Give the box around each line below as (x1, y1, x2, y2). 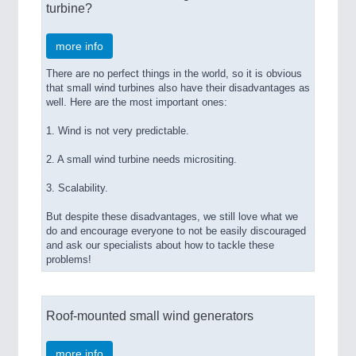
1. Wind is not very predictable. (46, 126, 189, 137)
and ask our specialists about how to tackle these (46, 240, 274, 252)
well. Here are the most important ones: (46, 97, 227, 109)
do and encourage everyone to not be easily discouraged (46, 226, 306, 238)
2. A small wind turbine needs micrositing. (46, 154, 237, 166)
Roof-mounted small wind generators (46, 308, 253, 323)
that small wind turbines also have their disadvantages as (46, 83, 310, 95)
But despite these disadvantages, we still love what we (46, 211, 298, 223)
